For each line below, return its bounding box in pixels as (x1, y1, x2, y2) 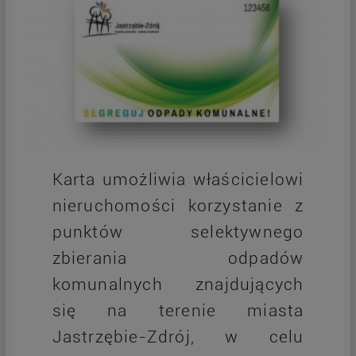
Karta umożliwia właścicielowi (52, 170, 304, 190)
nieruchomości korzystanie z (52, 196, 304, 216)
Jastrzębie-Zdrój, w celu (52, 327, 304, 347)
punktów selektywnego (52, 222, 304, 242)
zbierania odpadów (52, 249, 304, 269)
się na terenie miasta (52, 301, 304, 321)
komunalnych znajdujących (52, 275, 304, 295)
